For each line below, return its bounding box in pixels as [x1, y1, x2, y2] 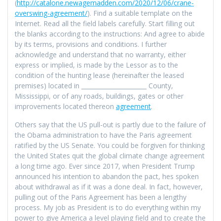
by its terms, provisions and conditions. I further [15, 39, 167, 49]
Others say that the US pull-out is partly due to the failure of [15, 119, 206, 129]
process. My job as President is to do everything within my [15, 202, 201, 212]
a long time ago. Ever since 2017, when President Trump [15, 161, 195, 171]
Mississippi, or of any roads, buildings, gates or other [15, 91, 184, 101]
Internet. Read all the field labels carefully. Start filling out [15, 18, 195, 28]
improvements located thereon [15, 101, 116, 111]
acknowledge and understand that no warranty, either [15, 49, 186, 59]
